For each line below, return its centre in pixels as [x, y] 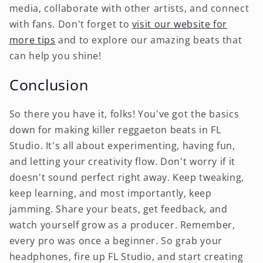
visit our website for [179, 24]
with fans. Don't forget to [70, 24]
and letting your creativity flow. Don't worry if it [122, 162]
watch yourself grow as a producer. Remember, [122, 225]
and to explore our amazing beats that [149, 40]
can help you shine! [55, 55]
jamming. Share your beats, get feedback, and [118, 209]
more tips [32, 40]
